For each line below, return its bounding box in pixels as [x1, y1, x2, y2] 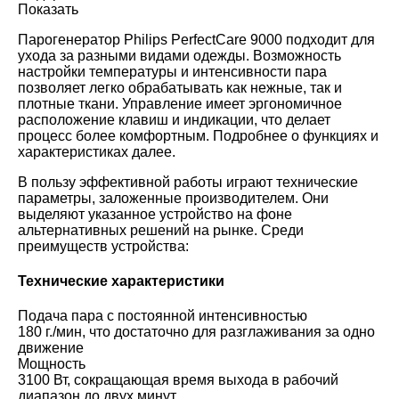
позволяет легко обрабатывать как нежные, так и [18, 79, 342, 95]
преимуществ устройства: [18, 238, 189, 254]
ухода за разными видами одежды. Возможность [18, 47, 341, 63]
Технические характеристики [18, 273, 224, 289]
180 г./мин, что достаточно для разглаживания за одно [18, 324, 375, 340]
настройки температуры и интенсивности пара [18, 63, 327, 79]
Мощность [18, 356, 85, 372]
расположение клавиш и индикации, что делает [18, 111, 330, 127]
